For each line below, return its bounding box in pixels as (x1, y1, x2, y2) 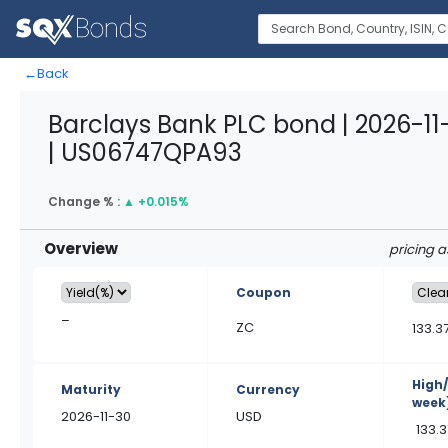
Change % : (48, 193, 123, 210)
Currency (236, 381, 301, 398)
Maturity (61, 381, 121, 398)
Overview (44, 238, 118, 259)
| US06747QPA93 (48, 136, 242, 169)
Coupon (236, 284, 292, 301)
